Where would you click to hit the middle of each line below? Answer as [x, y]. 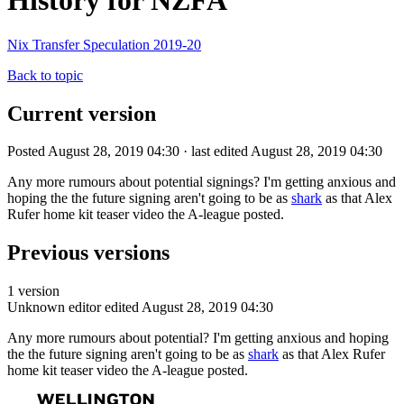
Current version [82, 113]
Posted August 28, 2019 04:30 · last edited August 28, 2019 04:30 [195, 151]
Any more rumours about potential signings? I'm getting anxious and [202, 182]
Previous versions [88, 253]
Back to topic [45, 75]
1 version [33, 291]
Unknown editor [54, 308]
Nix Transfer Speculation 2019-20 [104, 44]
